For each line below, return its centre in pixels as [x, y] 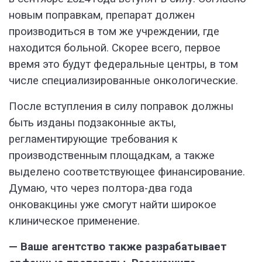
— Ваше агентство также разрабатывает [118, 247]
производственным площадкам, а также [112, 156]
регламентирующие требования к [93, 139]
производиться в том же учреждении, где [114, 32]
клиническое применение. [74, 221]
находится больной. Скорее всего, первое [115, 48]
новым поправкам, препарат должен [102, 15]
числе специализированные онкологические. [123, 81]
